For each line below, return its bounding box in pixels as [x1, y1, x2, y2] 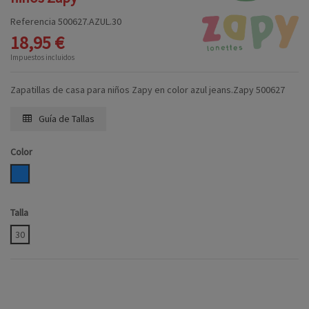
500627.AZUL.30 [58, 15, 121, 28]
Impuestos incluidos [10, 52, 74, 63]
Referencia [10, 15, 56, 28]
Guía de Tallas [36, 112, 94, 126]
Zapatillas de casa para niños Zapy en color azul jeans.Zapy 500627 [10, 83, 285, 97]
